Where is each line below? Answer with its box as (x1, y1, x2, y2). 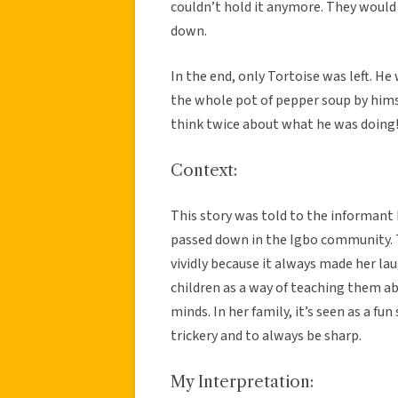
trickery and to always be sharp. (171, 325, 362, 346)
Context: (171, 160, 237, 180)
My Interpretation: (171, 371, 314, 392)
